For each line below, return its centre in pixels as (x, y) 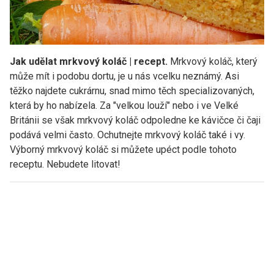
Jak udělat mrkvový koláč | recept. (89, 61)
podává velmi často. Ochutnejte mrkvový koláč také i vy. (128, 135)
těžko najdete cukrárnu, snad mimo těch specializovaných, (132, 91)
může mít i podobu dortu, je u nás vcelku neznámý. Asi (124, 76)
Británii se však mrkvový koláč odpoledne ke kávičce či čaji (135, 120)
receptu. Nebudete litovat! (65, 164)
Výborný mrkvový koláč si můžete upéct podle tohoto (123, 149)
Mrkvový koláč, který (213, 61)
